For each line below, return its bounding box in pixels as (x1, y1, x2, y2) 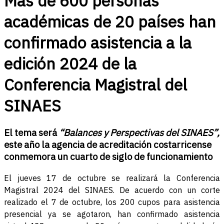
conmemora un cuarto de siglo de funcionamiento (4, 150, 212, 163)
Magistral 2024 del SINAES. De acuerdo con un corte (4, 185, 220, 195)
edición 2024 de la (4, 53, 136, 74)
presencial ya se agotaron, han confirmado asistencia (4, 209, 220, 219)
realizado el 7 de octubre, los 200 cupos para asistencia (4, 197, 220, 207)
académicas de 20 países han (4, 11, 216, 32)
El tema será (4, 126, 59, 139)
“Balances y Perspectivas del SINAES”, (59, 126, 219, 139)
